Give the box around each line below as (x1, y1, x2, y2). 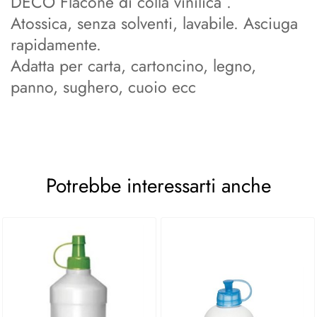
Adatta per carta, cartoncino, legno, (11, 54, 256, 78)
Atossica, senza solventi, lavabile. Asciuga (11, 11, 298, 35)
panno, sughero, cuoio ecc (11, 75, 196, 99)
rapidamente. (11, 33, 101, 57)
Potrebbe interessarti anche (46, 171, 271, 200)
